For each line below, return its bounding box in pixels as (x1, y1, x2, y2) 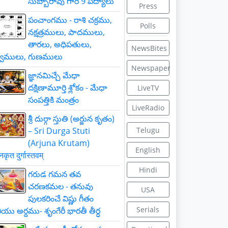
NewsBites (131, 43, 167, 53)
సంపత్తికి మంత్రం (28, 94, 79, 105)
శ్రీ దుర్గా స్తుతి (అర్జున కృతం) (28, 113, 115, 124)
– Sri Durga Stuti (28, 125, 90, 136)
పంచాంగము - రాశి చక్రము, (28, 14, 112, 25)
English (135, 145, 161, 155)
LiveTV (137, 83, 159, 93)
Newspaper (131, 63, 170, 73)
